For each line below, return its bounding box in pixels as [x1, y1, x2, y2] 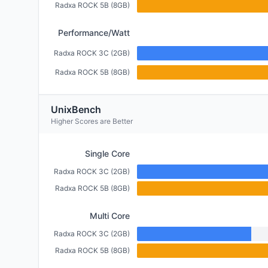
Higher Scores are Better [51, 117, 133, 126]
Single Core [85, 148, 130, 159]
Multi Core [90, 211, 130, 221]
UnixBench [51, 103, 101, 115]
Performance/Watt [58, 28, 130, 38]
